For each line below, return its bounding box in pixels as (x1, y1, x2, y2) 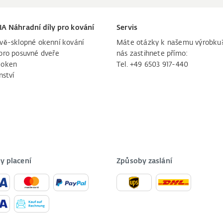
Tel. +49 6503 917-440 (116, 61, 189, 68)
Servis (116, 24, 138, 31)
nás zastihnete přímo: (116, 50, 188, 57)
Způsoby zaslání (116, 158, 172, 165)
